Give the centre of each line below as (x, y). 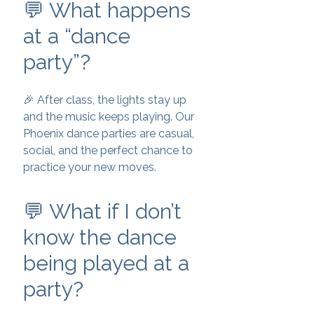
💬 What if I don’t (102, 211)
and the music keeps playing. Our (109, 117)
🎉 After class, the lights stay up (105, 100)
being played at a (106, 263)
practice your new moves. (90, 167)
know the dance (100, 237)
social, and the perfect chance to (108, 150)
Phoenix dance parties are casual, (109, 134)
